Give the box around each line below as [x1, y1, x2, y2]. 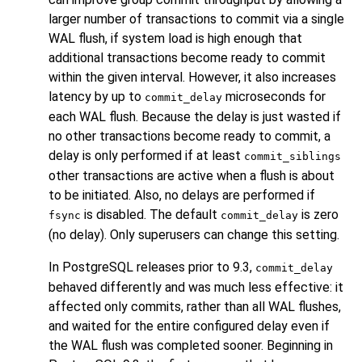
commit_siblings [244, 150, 341, 163]
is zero [298, 207, 339, 223]
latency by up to [48, 89, 145, 105]
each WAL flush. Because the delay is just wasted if [48, 109, 341, 125]
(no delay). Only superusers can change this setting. [48, 227, 339, 243]
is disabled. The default [81, 207, 221, 223]
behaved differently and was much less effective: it [48, 280, 343, 296]
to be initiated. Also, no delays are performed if [48, 187, 315, 204]
